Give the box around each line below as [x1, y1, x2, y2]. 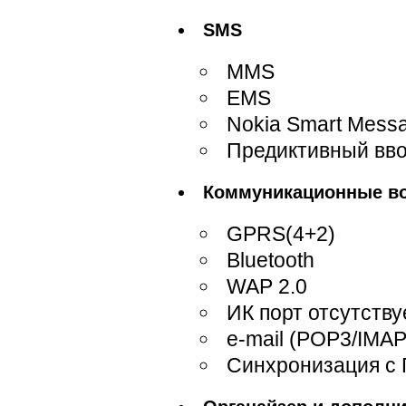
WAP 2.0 [227, 275, 307, 298]
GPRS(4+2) [227, 222, 335, 246]
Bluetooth [227, 248, 314, 272]
